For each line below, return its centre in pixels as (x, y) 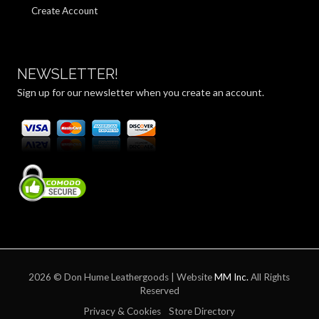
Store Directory (202, 312)
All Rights (270, 277)
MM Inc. (232, 277)
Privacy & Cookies (122, 312)
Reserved (159, 291)
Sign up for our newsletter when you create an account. (140, 93)
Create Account (65, 10)
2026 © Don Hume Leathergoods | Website (122, 277)
